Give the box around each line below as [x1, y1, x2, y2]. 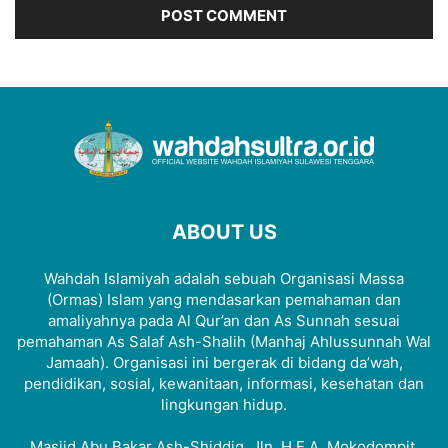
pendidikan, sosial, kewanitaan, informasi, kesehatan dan [24, 374, 424, 394]
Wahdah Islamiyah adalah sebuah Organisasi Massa [44, 269, 404, 289]
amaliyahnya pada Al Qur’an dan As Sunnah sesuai [48, 311, 400, 331]
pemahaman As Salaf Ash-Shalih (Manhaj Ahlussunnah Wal [17, 332, 431, 352]
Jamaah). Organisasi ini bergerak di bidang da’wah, [45, 353, 403, 373]
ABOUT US [171, 220, 277, 245]
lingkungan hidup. [161, 395, 287, 415]
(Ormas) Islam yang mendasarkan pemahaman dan [47, 290, 401, 310]
